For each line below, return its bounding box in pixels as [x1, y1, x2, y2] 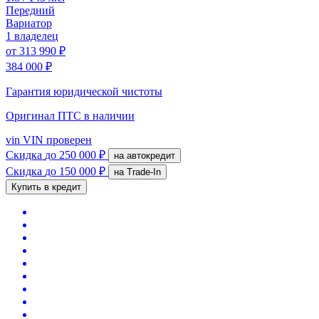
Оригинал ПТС [6, 109, 84, 122]
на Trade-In [127, 166, 161, 177]
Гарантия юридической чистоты [6, 85, 162, 98]
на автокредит [127, 150, 175, 161]
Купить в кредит [11, 181, 81, 192]
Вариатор [6, 16, 52, 29]
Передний [6, 4, 55, 16]
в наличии [84, 109, 135, 122]
